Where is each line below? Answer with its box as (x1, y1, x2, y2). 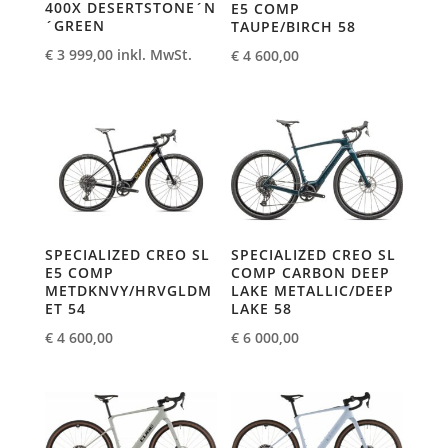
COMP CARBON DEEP (231, 262, 391, 282)
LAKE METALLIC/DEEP (231, 280, 395, 300)
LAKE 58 (231, 298, 293, 318)
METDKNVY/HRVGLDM (44, 280, 212, 300)
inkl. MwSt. (116, 44, 192, 64)
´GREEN (44, 15, 105, 35)
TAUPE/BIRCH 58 (231, 16, 357, 36)
